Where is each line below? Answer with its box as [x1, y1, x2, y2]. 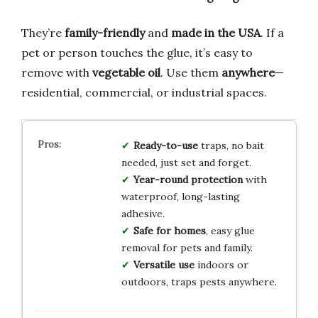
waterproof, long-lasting [121, 190, 240, 203]
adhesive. [121, 207, 165, 220]
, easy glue [205, 224, 255, 237]
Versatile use [133, 258, 194, 271]
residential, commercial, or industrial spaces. [21, 84, 267, 99]
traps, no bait [197, 138, 264, 152]
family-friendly [65, 25, 145, 40]
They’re [21, 25, 65, 40]
